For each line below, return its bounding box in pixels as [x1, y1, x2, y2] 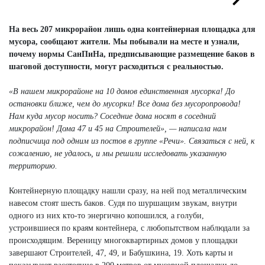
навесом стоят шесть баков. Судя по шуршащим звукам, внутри [9, 198, 237, 208]
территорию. [9, 161, 57, 170]
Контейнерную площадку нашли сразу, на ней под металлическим [9, 186, 247, 195]
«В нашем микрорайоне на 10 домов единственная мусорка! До [9, 86, 235, 96]
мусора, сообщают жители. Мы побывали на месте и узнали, [9, 37, 240, 46]
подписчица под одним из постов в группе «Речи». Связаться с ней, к [9, 136, 255, 146]
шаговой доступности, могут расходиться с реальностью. [9, 62, 224, 71]
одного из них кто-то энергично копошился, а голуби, [9, 211, 204, 220]
